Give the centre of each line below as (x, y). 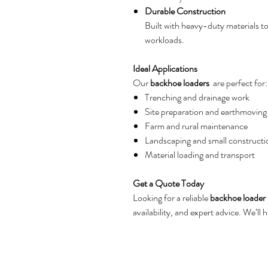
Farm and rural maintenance (196, 126)
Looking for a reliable (171, 198)
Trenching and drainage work (197, 97)
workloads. (165, 40)
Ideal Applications (165, 68)
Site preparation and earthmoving (206, 112)
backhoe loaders (181, 83)
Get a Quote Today (168, 183)
